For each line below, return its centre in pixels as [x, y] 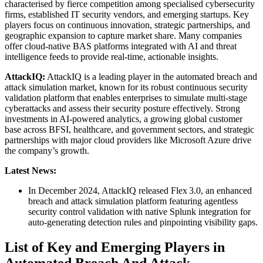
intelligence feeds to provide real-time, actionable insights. [112, 56]
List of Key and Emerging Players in [115, 247]
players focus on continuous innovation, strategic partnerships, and [127, 25]
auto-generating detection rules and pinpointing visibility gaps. [143, 222]
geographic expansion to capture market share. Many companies [123, 35]
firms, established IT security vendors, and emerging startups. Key [127, 14]
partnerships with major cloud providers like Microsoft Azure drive [128, 140]
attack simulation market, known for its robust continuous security [126, 87]
